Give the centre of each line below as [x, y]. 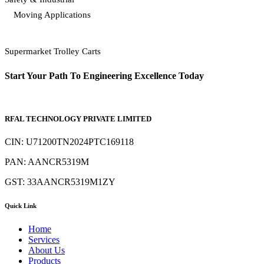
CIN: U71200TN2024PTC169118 [69, 142]
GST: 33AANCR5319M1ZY [60, 182]
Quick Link [21, 206]
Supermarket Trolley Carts [53, 51]
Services [44, 240]
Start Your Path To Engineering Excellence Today [105, 76]
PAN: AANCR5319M [47, 162]
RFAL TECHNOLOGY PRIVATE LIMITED [78, 119]
